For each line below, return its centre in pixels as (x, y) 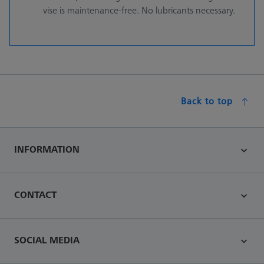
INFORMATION (47, 149)
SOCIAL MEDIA (47, 240)
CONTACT (35, 194)
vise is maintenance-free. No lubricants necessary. (139, 10)
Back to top (207, 100)
